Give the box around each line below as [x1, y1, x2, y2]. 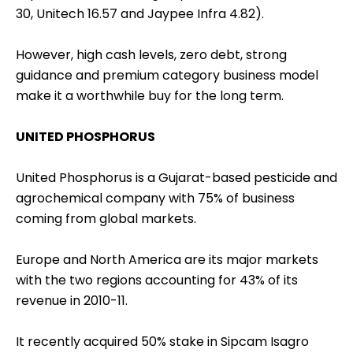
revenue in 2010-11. [16, 292, 128, 310]
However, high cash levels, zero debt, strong [16, 46, 287, 65]
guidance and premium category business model [16, 66, 318, 85]
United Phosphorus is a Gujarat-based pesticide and [16, 169, 337, 188]
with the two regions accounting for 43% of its [16, 271, 298, 290]
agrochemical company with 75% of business [16, 189, 295, 208]
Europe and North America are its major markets [16, 251, 318, 269]
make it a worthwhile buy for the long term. [16, 87, 284, 106]
